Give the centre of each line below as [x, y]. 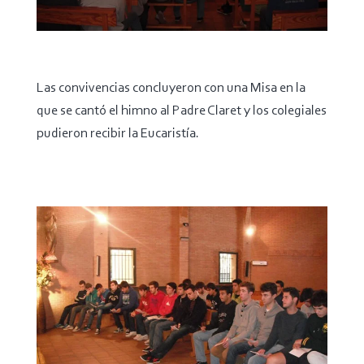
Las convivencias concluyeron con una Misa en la [171, 89]
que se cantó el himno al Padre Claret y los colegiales [181, 111]
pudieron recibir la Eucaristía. [117, 134]
